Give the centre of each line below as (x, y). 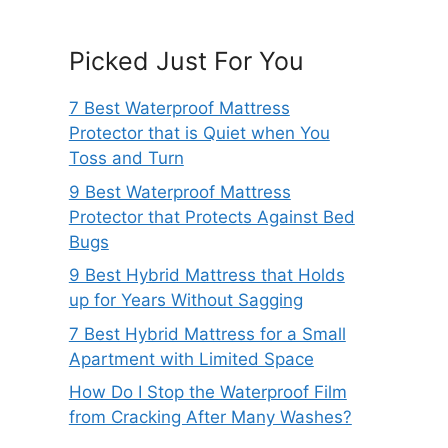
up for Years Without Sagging (185, 300)
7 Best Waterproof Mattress (179, 108)
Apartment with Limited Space (191, 358)
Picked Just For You (186, 61)
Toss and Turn (126, 158)
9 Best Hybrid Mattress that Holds (206, 275)
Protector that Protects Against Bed (211, 216)
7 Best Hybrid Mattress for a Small (207, 333)
